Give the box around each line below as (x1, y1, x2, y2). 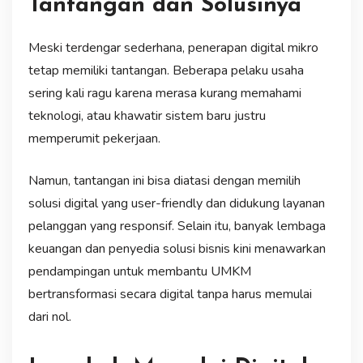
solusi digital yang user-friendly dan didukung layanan (28, 194, 325, 212)
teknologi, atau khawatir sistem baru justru (28, 106, 266, 125)
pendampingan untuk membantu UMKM (28, 262, 251, 280)
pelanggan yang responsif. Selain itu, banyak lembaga (28, 216, 326, 235)
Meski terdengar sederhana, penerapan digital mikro (28, 38, 318, 57)
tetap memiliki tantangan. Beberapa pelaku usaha (28, 61, 304, 79)
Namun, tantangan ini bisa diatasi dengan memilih (28, 171, 301, 190)
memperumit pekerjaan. (28, 129, 160, 147)
